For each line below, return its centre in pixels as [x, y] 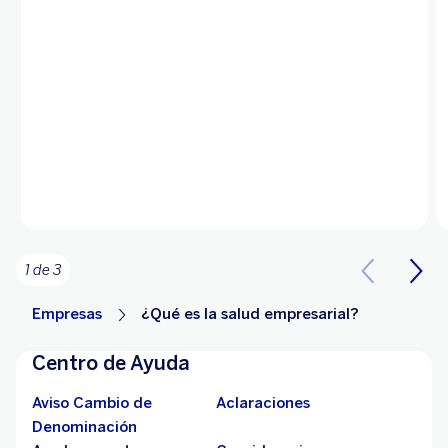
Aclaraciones [263, 403]
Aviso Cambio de [92, 403]
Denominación [84, 427]
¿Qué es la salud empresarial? [250, 314]
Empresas [67, 314]
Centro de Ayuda [111, 363]
